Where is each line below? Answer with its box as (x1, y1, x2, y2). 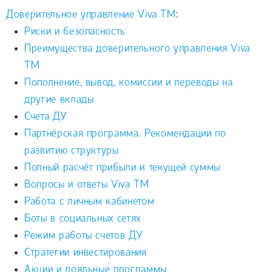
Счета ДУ (24, 110, 67, 123)
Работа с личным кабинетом (24, 195, 155, 208)
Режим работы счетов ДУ (24, 229, 143, 242)
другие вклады (24, 93, 94, 106)
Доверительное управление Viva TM (6, 8, 176, 21)
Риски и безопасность (24, 25, 126, 38)
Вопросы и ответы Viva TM (24, 178, 149, 191)
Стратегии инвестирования (24, 246, 147, 259)
